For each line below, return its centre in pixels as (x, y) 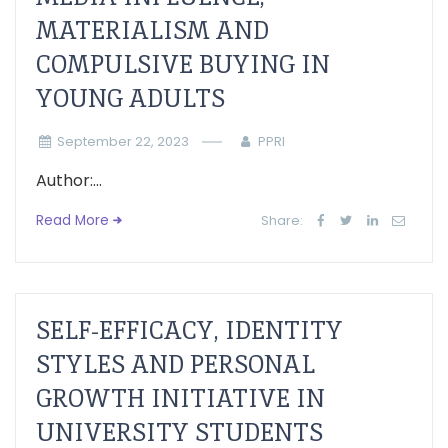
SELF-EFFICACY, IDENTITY (189, 330)
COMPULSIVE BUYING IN (183, 64)
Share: (282, 220)
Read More (72, 220)
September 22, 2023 (122, 141)
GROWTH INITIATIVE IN (180, 398)
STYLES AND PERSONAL (175, 364)
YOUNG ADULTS (130, 98)
